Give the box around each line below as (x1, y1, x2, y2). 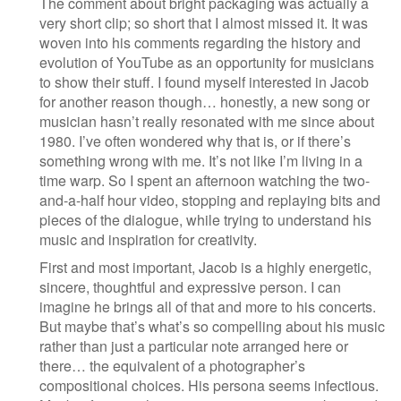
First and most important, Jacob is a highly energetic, (39, 257, 371, 278)
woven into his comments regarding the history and (39, 31, 361, 53)
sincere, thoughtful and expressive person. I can (39, 277, 341, 298)
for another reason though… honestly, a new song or (39, 90, 370, 112)
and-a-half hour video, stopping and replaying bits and (39, 189, 380, 210)
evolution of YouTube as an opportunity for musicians (39, 51, 374, 73)
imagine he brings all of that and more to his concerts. (39, 296, 376, 318)
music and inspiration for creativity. (39, 228, 257, 250)
